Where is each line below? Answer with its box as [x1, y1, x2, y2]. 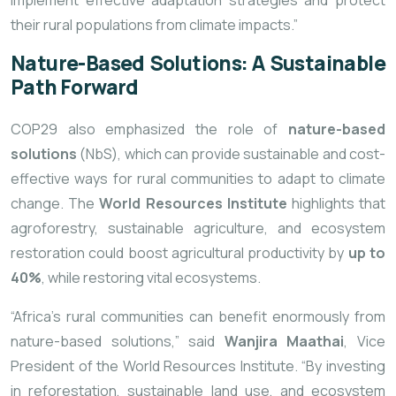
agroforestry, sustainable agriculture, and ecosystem [11, 218, 385, 239]
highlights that [286, 194, 386, 214]
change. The [11, 194, 100, 214]
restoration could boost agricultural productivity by [11, 243, 348, 263]
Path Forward [11, 73, 139, 102]
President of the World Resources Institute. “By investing [11, 356, 385, 377]
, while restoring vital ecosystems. [42, 268, 261, 288]
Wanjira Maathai [224, 331, 345, 352]
